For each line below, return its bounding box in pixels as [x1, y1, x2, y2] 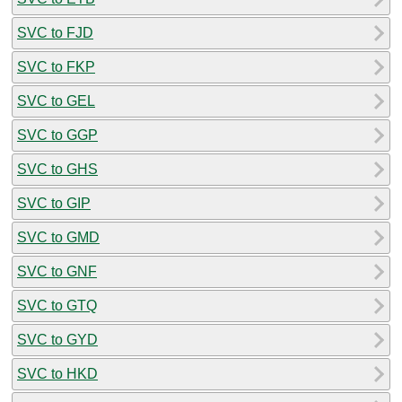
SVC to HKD [17, 365, 98, 381]
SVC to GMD [17, 229, 100, 245]
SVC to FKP [17, 58, 95, 74]
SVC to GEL [17, 92, 95, 109]
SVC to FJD [17, 24, 93, 40]
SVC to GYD [17, 331, 98, 347]
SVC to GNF [17, 263, 97, 279]
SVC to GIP [17, 195, 91, 211]
